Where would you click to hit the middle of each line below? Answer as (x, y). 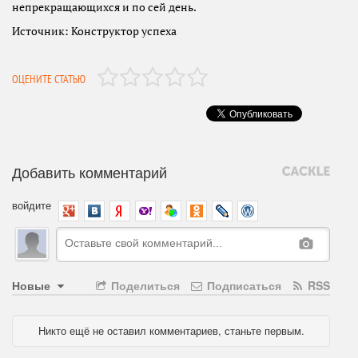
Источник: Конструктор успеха (94, 32)
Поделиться (144, 286)
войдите (32, 205)
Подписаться (242, 286)
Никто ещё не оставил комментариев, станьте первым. (171, 331)
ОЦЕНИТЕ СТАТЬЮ (49, 80)
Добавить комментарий (89, 172)
